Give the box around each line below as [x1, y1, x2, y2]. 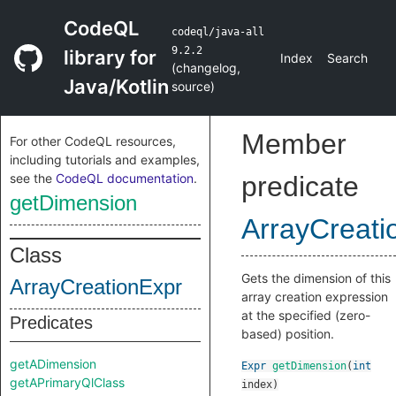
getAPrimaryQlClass [10, 375, 125, 390]
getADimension [10, 356, 96, 371]
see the [10, 171, 56, 186]
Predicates [10, 313, 93, 332]
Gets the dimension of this [241, 270, 391, 286]
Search [327, 50, 368, 65]
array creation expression [241, 289, 388, 304]
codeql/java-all [171, 25, 265, 38]
